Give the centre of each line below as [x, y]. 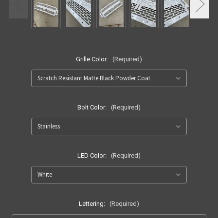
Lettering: [93, 204]
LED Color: [93, 156]
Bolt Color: [93, 108]
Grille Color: [93, 59]
